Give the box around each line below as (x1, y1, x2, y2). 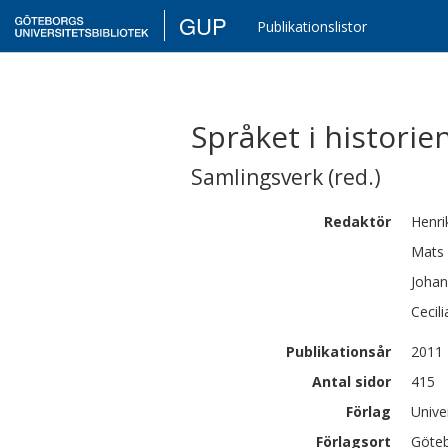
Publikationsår (286, 342, 391, 361)
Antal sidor (312, 372, 391, 391)
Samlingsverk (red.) (191, 163, 381, 191)
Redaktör (324, 212, 391, 231)
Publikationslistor (257, 17, 368, 36)
